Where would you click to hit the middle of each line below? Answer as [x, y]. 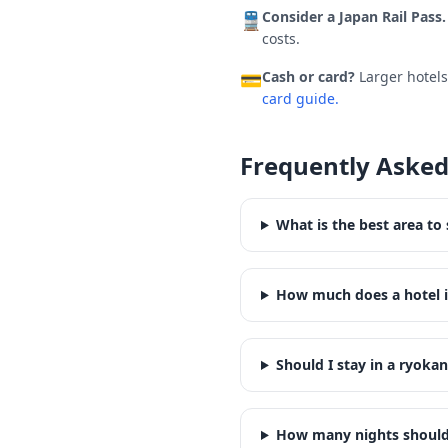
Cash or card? [308, 76]
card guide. [300, 98]
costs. [281, 38]
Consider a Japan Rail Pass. [354, 16]
